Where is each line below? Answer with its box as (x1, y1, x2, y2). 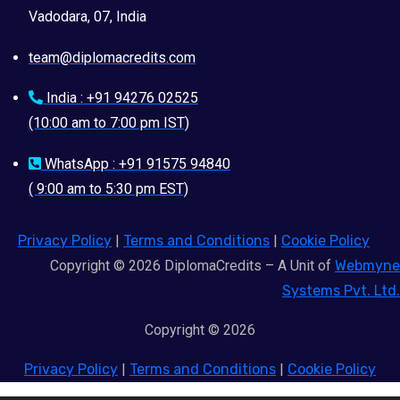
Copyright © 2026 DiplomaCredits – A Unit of (50, 257, 335, 275)
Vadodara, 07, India (29, 8, 146, 26)
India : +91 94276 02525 (46, 89, 198, 107)
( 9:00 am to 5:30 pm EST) (29, 180, 188, 198)
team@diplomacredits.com (29, 48, 196, 66)
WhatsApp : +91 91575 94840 (45, 155, 230, 173)
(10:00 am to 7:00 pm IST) (29, 114, 189, 132)
